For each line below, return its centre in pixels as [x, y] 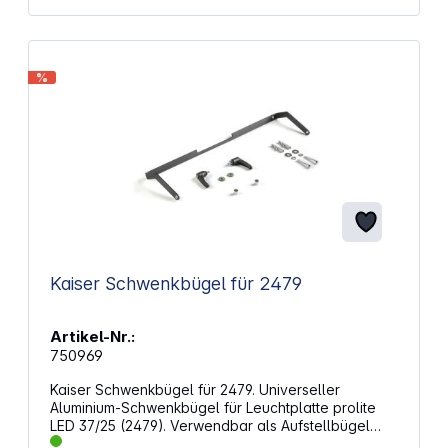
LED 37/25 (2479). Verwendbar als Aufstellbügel [109, 425]
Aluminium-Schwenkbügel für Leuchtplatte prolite [212, 407]
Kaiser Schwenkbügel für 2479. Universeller [194, 389]
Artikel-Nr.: [92, 336]
